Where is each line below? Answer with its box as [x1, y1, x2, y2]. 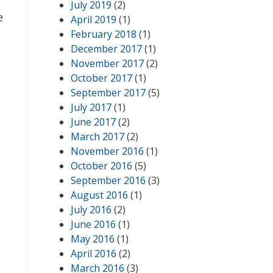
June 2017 [71, 115, 116, 129]
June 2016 [71, 218, 116, 231]
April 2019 [71, 13, 116, 26]
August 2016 [71, 188, 128, 202]
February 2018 [71, 27, 136, 41]
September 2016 [71, 174, 146, 187]
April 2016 [71, 247, 116, 260]
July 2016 [71, 203, 112, 216]
